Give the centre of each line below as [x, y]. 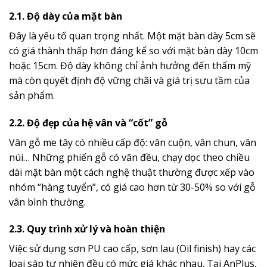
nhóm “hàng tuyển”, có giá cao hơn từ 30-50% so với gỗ [132, 187]
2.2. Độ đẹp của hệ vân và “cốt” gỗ [88, 122]
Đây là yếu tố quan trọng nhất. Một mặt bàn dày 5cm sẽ [132, 35]
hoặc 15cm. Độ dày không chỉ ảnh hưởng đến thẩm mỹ [130, 65]
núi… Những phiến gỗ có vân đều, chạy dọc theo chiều [129, 157]
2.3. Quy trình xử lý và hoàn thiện [87, 229]
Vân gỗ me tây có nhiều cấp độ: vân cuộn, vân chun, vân [133, 142]
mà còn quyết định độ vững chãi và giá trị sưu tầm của [129, 80]
